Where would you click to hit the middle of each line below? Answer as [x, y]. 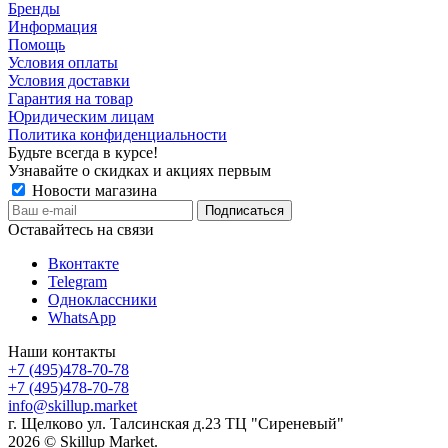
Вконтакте [83, 263]
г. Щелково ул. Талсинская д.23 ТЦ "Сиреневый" [176, 423]
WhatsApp [82, 317]
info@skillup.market [72, 405]
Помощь [36, 44]
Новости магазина [92, 190]
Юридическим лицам [81, 116]
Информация [52, 26]
